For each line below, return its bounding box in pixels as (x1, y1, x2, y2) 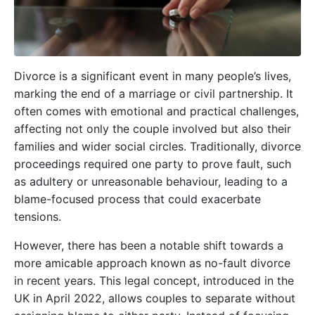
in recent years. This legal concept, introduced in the (14, 273, 294, 288)
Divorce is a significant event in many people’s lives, (14, 68, 291, 83)
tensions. (14, 209, 61, 224)
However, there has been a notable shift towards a (14, 238, 283, 252)
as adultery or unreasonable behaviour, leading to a (14, 174, 288, 188)
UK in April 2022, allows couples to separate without (14, 290, 295, 305)
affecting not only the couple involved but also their (14, 121, 291, 136)
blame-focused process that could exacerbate (14, 191, 261, 206)
